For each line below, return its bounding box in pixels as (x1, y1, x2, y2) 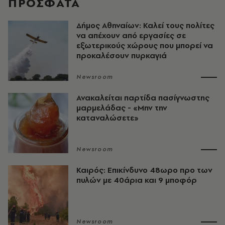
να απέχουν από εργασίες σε (76, 30, 186, 41)
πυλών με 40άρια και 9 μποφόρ (76, 175, 197, 185)
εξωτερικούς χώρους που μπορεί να (76, 40, 213, 51)
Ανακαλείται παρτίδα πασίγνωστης (76, 92, 209, 103)
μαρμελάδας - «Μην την (76, 102, 167, 113)
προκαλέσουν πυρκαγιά (76, 50, 167, 61)
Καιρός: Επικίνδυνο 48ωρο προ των (76, 165, 212, 175)
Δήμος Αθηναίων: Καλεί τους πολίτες (76, 20, 214, 31)
